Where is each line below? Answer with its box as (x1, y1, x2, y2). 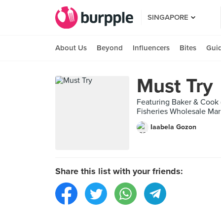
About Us (55, 43, 87, 52)
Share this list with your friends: (55, 166, 183, 177)
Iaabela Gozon (150, 123, 196, 131)
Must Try (137, 74, 213, 98)
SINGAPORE (147, 13, 188, 22)
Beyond (97, 43, 123, 52)
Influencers (133, 43, 170, 52)
